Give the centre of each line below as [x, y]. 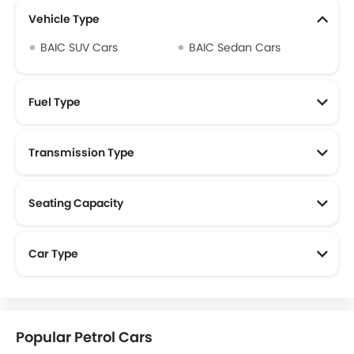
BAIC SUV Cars [79, 47]
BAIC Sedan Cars [235, 47]
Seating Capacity [76, 203]
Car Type [53, 254]
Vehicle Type [64, 19]
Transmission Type [81, 153]
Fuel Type [55, 102]
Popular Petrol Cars [84, 337]
